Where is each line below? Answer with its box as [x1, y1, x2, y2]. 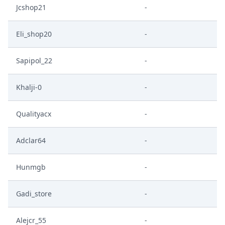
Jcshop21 [16, 3, 46, 12]
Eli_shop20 [16, 29, 52, 39]
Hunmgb [16, 162, 46, 172]
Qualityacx [16, 109, 51, 119]
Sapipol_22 [16, 56, 52, 65]
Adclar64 [16, 136, 46, 145]
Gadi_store [16, 189, 52, 198]
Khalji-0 [16, 82, 42, 92]
